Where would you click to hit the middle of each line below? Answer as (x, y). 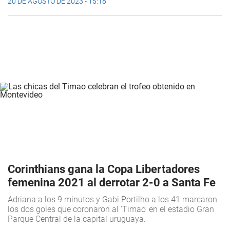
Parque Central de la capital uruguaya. (77, 219)
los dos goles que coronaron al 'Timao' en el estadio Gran (111, 209)
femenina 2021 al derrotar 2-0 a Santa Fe (112, 183)
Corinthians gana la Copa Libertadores (104, 169)
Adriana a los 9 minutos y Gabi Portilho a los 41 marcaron (112, 200)
